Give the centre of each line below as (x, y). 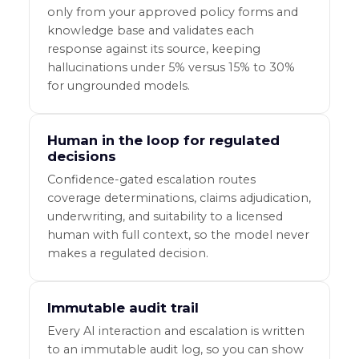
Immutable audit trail (123, 308)
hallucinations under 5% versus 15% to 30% (171, 68)
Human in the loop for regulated (163, 141)
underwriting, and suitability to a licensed (165, 217)
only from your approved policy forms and (172, 12)
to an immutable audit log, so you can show (175, 350)
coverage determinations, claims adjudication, (179, 198)
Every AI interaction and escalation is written (175, 331)
